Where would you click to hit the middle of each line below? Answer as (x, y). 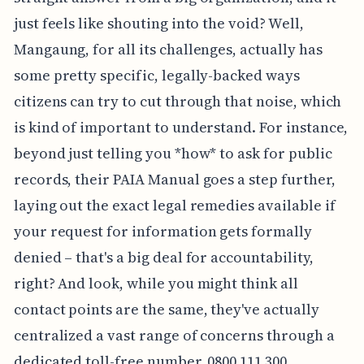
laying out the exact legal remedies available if (174, 206)
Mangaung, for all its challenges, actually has (168, 50)
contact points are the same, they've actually (166, 310)
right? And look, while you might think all (156, 284)
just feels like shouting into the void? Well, (158, 24)
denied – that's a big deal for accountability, (163, 258)
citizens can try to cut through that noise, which (178, 102)
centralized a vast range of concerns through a (174, 336)
